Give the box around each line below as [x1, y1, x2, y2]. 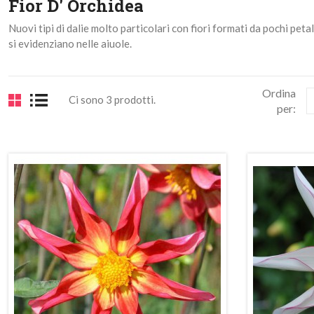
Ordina [262, 86, 296, 100]
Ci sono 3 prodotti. [68, 93, 156, 106]
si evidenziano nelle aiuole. [8, 37, 132, 50]
